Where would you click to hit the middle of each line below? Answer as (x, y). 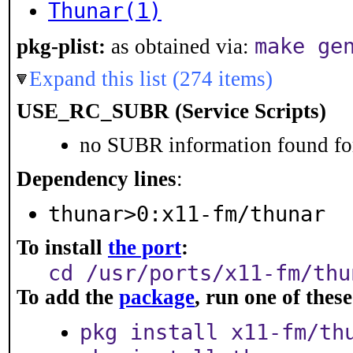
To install (62, 247)
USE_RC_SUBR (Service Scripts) (171, 111)
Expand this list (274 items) (151, 79)
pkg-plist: (61, 46)
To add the (68, 297)
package (157, 297)
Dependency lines (97, 179)
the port (145, 247)
